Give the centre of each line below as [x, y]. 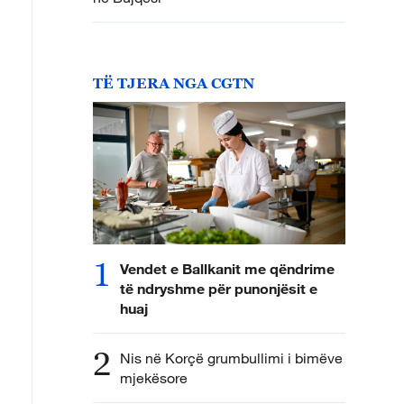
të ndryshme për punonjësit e [219, 288]
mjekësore [154, 377]
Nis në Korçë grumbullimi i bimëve [231, 358]
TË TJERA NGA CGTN [174, 83]
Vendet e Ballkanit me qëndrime [227, 268]
